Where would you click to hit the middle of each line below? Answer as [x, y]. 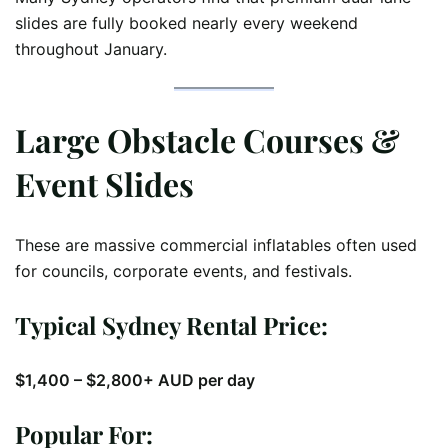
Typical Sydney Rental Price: [171, 325]
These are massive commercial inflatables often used [216, 245]
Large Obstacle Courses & [207, 139]
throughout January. [91, 49]
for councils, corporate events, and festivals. [183, 271]
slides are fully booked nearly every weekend [186, 23]
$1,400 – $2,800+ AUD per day [135, 380]
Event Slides [104, 183]
